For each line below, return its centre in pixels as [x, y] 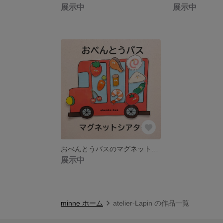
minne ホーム [82, 203]
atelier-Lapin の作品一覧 [151, 203]
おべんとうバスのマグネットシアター [155, 149]
